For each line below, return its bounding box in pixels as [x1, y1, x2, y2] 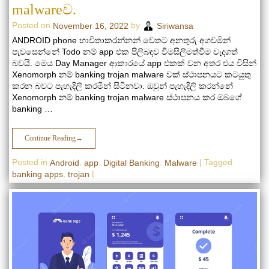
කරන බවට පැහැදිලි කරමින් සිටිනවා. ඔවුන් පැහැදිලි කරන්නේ [12, 80, 233, 91]
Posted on [12, 20, 53, 30]
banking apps [12, 169, 63, 180]
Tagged [204, 157, 232, 167]
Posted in [12, 157, 50, 167]
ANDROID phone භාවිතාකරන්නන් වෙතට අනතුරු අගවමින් [12, 35, 231, 45]
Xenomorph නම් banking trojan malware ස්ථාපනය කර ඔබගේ [12, 92, 242, 102]
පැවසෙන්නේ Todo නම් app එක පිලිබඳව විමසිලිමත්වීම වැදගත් [12, 46, 238, 56]
